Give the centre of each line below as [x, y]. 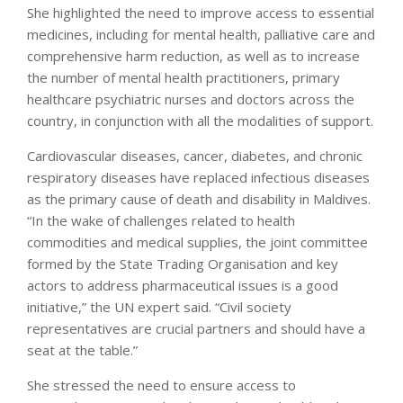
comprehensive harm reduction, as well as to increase [193, 56]
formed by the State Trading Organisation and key [183, 264]
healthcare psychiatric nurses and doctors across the [191, 99]
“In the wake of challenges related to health [161, 220]
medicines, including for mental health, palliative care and [201, 34]
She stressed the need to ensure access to [161, 385]
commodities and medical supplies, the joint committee [197, 242]
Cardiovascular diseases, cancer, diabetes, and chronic [195, 156]
